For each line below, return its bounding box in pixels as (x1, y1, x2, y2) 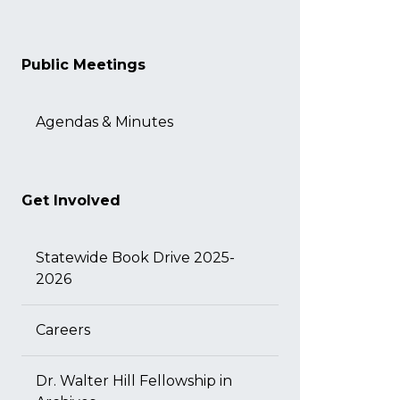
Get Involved (21, 192, 121, 209)
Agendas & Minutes (36, 113, 173, 130)
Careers (36, 321, 90, 338)
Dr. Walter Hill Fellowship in (36, 372, 232, 389)
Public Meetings (21, 56, 146, 73)
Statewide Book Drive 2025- (36, 249, 235, 266)
